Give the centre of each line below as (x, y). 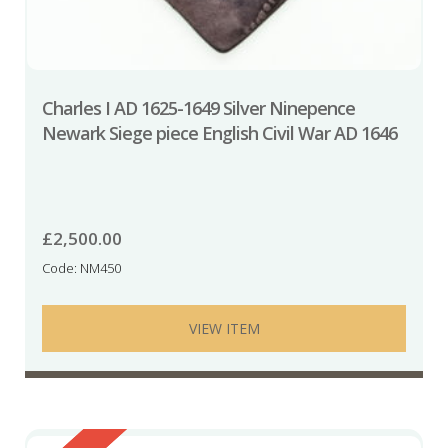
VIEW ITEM (224, 329)
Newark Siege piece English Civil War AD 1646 (219, 133)
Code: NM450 (81, 268)
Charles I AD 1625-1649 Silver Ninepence (198, 108)
